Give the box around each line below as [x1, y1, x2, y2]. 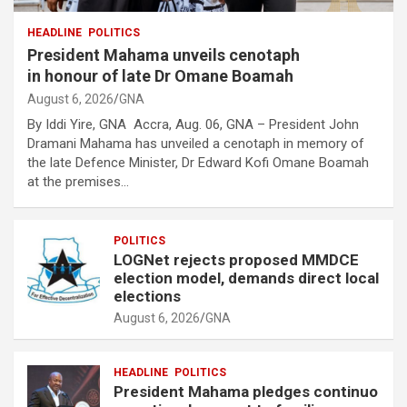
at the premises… [27, 174, 129, 191]
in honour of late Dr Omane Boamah [27, 66, 293, 86]
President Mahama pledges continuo [114, 382, 378, 402]
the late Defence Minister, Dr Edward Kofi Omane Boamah [27, 154, 369, 172]
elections [114, 287, 181, 306]
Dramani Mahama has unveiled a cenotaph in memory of [27, 135, 364, 153]
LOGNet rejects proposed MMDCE [114, 251, 359, 270]
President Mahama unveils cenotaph [27, 45, 300, 65]
